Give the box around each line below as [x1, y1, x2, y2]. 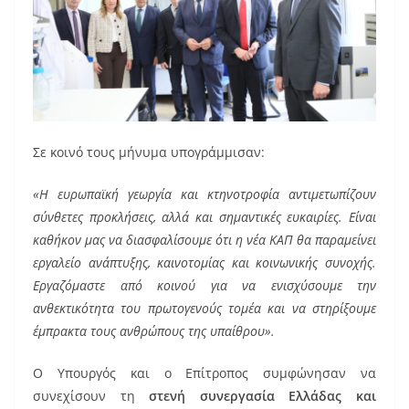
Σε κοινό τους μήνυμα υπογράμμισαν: [33, 143, 265, 162]
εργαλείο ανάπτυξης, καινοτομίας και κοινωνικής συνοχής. [33, 254, 376, 272]
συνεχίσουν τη [33, 387, 150, 405]
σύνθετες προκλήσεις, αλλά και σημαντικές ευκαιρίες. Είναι [33, 208, 376, 226]
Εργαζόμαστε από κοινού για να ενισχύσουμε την [33, 277, 376, 295]
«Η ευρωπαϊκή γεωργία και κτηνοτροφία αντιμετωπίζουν [33, 185, 376, 204]
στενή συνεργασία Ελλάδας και [149, 387, 377, 405]
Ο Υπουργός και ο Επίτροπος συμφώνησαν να [33, 364, 376, 383]
